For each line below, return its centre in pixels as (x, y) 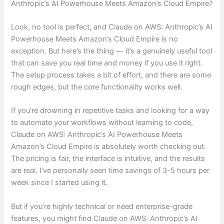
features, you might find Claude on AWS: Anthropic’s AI (104, 218)
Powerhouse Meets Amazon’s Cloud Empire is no (95, 39)
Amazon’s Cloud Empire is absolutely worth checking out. (109, 147)
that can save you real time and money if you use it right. (107, 63)
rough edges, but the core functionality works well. (97, 87)
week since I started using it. (59, 183)
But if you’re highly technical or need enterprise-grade (102, 206)
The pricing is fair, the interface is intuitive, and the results (108, 159)
